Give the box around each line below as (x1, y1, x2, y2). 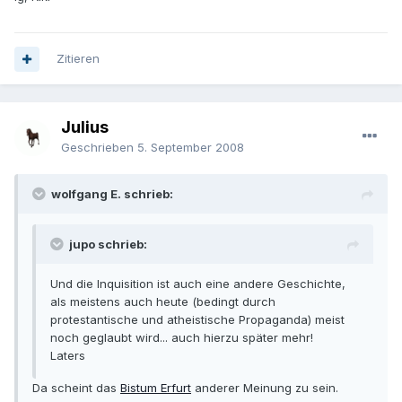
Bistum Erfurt (120, 380, 191, 396)
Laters (50, 348, 85, 363)
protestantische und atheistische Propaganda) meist (50, 312, 345, 328)
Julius (61, 118, 109, 137)
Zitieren (57, 51, 100, 66)
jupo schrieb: (69, 237, 147, 252)
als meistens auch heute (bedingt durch (50, 294, 275, 310)
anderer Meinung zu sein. (191, 380, 338, 396)
